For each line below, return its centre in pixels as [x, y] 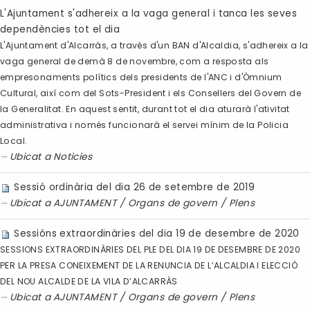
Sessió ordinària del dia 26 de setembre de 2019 [135, 188]
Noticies [73, 157]
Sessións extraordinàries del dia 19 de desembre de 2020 [157, 234]
